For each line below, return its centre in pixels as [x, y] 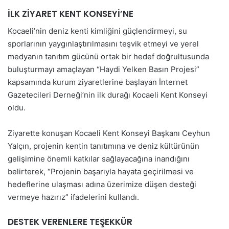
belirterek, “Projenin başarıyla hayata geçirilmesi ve [101, 171]
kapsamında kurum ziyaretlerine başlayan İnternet [98, 82]
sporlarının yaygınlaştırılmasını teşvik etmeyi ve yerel [103, 43]
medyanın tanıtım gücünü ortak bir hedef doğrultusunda [108, 56]
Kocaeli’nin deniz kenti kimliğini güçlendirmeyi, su [97, 31]
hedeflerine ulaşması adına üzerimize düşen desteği [102, 184]
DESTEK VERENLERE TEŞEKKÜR [70, 222]
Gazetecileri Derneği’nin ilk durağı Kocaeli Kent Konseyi [108, 95]
